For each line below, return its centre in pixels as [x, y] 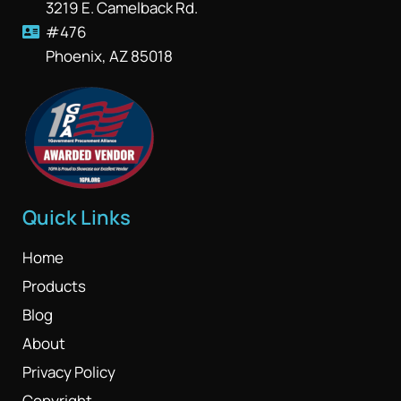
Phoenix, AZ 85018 [110, 56]
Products [54, 286]
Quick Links [77, 218]
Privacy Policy [69, 372]
